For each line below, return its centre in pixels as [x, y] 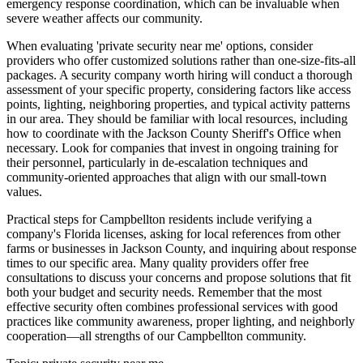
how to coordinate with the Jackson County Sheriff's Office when [174, 134]
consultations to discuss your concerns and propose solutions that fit [179, 278]
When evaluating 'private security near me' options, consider [160, 46]
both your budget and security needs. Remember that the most [164, 293]
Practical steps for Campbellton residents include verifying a [159, 220]
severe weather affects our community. [105, 19]
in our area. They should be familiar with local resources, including [177, 119]
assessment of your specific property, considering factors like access [179, 90]
